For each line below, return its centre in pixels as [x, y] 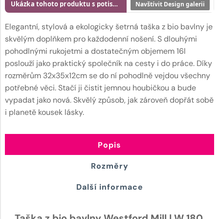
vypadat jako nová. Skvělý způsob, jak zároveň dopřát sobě [109, 100]
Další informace [109, 187]
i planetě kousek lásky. [44, 112]
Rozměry [109, 166]
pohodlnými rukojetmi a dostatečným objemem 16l [95, 51]
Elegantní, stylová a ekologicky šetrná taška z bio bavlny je [109, 26]
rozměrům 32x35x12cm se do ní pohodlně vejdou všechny [108, 75]
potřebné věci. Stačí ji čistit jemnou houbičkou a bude [100, 88]
